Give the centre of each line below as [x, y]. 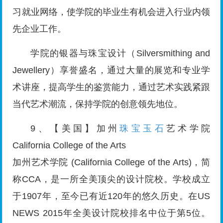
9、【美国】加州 [75, 129]
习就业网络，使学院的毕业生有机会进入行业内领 [111, 12]
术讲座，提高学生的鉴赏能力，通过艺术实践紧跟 [111, 87]
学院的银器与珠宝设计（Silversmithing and [120, 54]
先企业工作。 [40, 29]
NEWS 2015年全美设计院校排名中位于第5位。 [111, 213]
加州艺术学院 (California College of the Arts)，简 [111, 163]
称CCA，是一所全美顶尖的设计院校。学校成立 [111, 179]
